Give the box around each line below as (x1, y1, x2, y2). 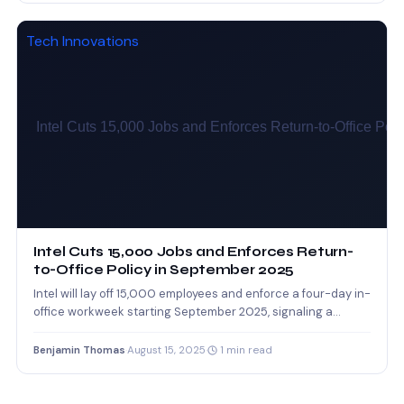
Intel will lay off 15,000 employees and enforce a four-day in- (33, 286, 371, 302)
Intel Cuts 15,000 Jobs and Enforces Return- (33, 243, 353, 261)
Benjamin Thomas (33, 344, 125, 358)
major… (33, 322, 71, 338)
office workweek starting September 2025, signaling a (33, 304, 333, 320)
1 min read (217, 344, 272, 358)
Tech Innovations (26, 31, 139, 50)
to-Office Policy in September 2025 (33, 262, 294, 279)
